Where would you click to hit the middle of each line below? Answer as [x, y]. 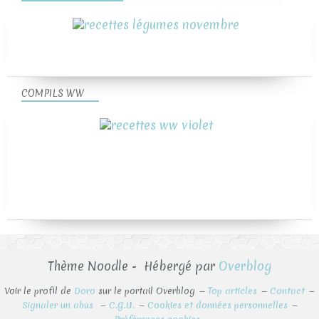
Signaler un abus [59, 305]
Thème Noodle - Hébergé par [133, 266]
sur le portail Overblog [145, 291]
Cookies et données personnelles [217, 305]
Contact [287, 291]
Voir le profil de [39, 291]
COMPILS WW [53, 93]
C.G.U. [121, 305]
